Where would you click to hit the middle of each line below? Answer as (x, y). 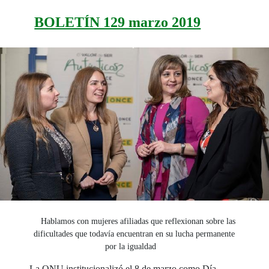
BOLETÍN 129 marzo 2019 (118, 23)
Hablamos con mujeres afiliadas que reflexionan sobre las (138, 221)
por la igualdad (131, 246)
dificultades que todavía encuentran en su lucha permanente (134, 234)
